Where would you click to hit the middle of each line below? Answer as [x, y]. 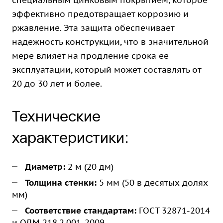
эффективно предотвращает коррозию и [100, 14]
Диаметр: [45, 167]
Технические [56, 116]
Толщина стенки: [61, 183]
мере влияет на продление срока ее [90, 56]
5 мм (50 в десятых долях [152, 183]
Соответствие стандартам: [81, 211]
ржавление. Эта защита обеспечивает [93, 28]
